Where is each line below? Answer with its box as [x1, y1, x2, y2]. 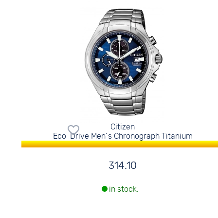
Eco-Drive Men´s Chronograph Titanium [53, 131, 193, 141]
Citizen [110, 122, 135, 131]
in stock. [109, 184, 139, 194]
